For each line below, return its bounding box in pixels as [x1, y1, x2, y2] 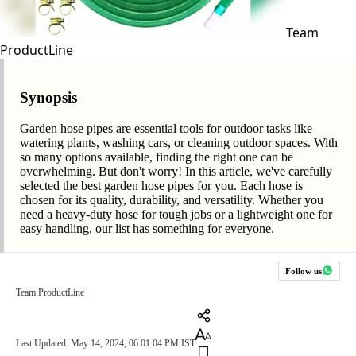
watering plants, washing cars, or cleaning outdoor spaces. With [20, 136, 338, 150]
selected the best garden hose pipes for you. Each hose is [20, 179, 303, 193]
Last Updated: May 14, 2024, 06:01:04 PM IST [16, 338, 195, 350]
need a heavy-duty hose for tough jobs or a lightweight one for [20, 207, 332, 222]
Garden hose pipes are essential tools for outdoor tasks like [20, 122, 312, 136]
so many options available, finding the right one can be [20, 150, 293, 164]
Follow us [285, 265, 322, 276]
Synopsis [20, 89, 77, 106]
